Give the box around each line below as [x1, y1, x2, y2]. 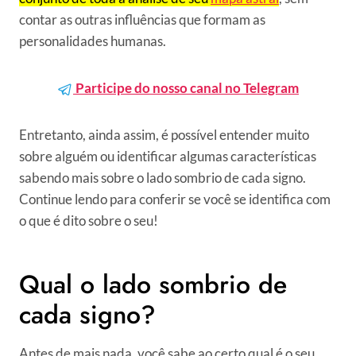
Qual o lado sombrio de [19, 266, 287, 303]
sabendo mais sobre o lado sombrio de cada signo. [19, 169, 306, 186]
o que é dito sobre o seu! [19, 212, 158, 229]
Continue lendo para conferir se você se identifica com [19, 191, 331, 207]
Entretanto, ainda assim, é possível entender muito [19, 126, 309, 143]
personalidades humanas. [19, 33, 166, 49]
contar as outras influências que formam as [19, 11, 265, 28]
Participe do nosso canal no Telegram [73, 79, 299, 96]
